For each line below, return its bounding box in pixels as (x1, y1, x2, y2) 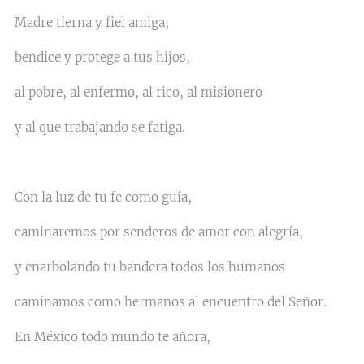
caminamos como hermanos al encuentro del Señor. (15, 294, 327, 310)
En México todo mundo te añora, (15, 329, 214, 344)
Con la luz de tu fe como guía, (15, 189, 195, 205)
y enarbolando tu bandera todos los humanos (15, 259, 285, 275)
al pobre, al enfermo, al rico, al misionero (15, 84, 262, 100)
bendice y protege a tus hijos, (15, 50, 190, 65)
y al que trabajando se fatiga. (15, 119, 185, 135)
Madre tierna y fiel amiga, (15, 15, 169, 30)
